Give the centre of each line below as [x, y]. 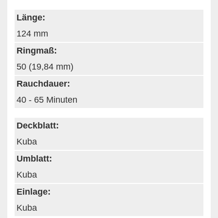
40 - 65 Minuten [47, 100]
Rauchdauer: [43, 83]
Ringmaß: [37, 50]
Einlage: [34, 191]
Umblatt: [34, 158]
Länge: [31, 17]
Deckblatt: [38, 125]
